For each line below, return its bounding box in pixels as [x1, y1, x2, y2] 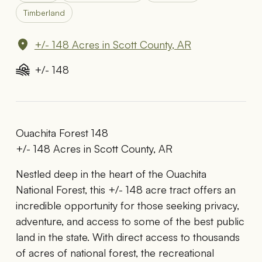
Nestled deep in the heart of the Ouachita [15, 167, 206, 180]
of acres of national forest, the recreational [15, 246, 214, 259]
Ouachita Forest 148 [15, 126, 108, 139]
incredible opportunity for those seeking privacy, [15, 198, 239, 212]
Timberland [23, 7, 65, 18]
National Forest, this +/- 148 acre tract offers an [15, 182, 236, 196]
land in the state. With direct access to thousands [15, 230, 240, 243]
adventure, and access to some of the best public [15, 214, 244, 227]
